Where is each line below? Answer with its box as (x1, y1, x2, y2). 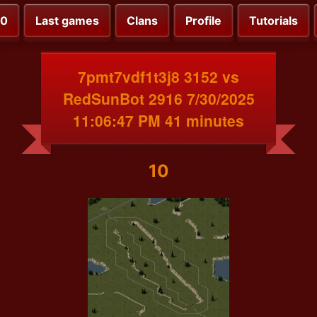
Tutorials (249, 13, 298, 28)
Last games (35, 13, 99, 28)
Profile (185, 13, 221, 28)
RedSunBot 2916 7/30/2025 (62, 87, 255, 109)
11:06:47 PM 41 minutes (73, 109, 244, 131)
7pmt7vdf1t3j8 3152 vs (78, 65, 239, 87)
